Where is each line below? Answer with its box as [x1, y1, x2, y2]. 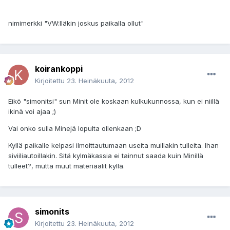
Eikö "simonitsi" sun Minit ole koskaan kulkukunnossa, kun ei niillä [8, 97, 219, 106]
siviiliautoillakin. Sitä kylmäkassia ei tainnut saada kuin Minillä [8, 151, 203, 160]
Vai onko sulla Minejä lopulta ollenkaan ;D [8, 124, 141, 133]
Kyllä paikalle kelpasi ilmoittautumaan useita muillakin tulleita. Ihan [8, 141, 219, 150]
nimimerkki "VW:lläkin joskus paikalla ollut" [8, 19, 144, 28]
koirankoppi [35, 64, 83, 74]
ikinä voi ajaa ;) [8, 107, 56, 116]
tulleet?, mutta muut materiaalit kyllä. [8, 162, 125, 170]
